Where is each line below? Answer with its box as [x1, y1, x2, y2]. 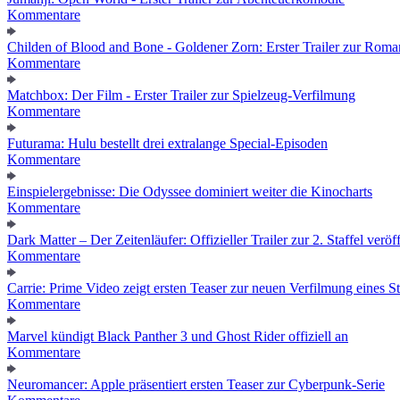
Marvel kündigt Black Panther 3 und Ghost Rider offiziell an [7, 328, 348, 344]
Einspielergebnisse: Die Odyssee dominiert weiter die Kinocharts [7, 183, 372, 199]
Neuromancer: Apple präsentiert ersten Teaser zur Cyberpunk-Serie [7, 376, 385, 392]
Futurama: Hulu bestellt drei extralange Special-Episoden [7, 135, 328, 151]
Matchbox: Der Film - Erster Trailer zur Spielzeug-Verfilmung [7, 87, 355, 103]
